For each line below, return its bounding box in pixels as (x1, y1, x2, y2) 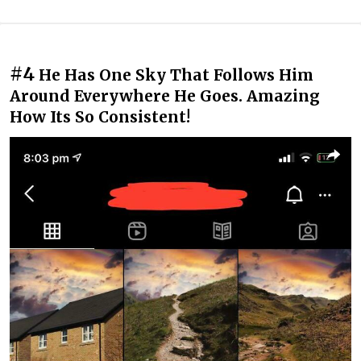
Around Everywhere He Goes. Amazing (10, 85, 320, 106)
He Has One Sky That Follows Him (39, 64, 313, 85)
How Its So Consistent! (10, 106, 190, 127)
